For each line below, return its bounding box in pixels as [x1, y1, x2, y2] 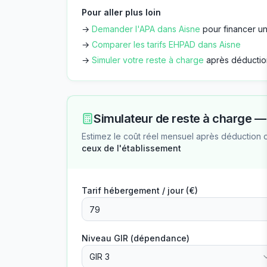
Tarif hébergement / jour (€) [82, 185, 198, 195]
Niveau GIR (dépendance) [82, 233, 190, 243]
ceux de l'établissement [82, 143, 181, 153]
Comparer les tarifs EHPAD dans [92, 39, 219, 49]
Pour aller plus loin [82, 7, 161, 17]
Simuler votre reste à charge [92, 55, 204, 65]
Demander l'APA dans [92, 24, 179, 34]
